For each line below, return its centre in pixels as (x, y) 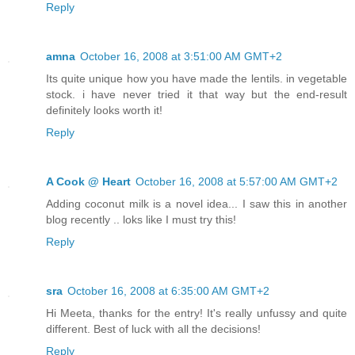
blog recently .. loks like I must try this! (141, 219)
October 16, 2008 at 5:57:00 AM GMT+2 (237, 181)
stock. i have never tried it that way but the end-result (197, 94)
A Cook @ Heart (88, 181)
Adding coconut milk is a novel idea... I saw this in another (197, 203)
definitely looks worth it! (104, 110)
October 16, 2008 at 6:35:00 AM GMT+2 (168, 290)
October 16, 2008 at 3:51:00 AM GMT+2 (181, 56)
